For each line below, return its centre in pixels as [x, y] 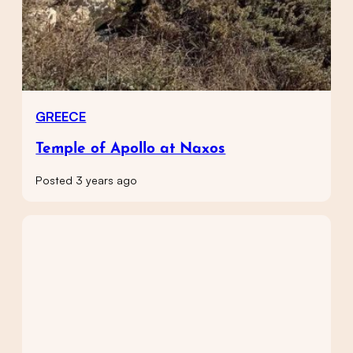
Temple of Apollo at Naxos [131, 149]
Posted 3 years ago [87, 180]
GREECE [61, 116]
